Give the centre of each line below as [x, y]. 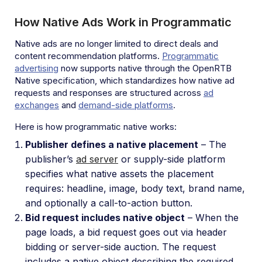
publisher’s [51, 159]
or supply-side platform [172, 159]
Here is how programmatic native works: [96, 126]
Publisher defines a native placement [112, 144]
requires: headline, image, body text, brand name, [135, 188]
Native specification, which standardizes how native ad [125, 80]
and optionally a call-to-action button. [109, 203]
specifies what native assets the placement [119, 173]
